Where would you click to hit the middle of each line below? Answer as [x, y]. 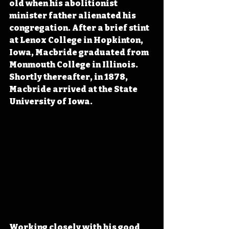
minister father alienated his [73, 16]
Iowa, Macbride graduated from [80, 53]
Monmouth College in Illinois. [74, 65]
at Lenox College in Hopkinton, [77, 40]
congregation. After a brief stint [80, 28]
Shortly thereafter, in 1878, [69, 77]
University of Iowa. [51, 102]
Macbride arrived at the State [74, 89]
